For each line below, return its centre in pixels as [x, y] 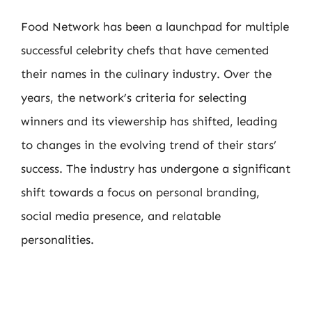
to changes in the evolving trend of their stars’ [149, 145]
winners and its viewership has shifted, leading [149, 121]
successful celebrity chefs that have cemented [145, 50]
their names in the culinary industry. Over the [146, 73]
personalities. [57, 239]
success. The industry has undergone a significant [156, 168]
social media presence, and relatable [121, 216]
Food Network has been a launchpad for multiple [155, 26]
